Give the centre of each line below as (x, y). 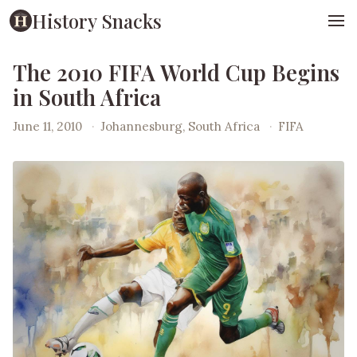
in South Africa (87, 97)
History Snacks (97, 20)
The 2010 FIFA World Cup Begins (176, 73)
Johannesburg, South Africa (182, 126)
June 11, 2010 (47, 126)
